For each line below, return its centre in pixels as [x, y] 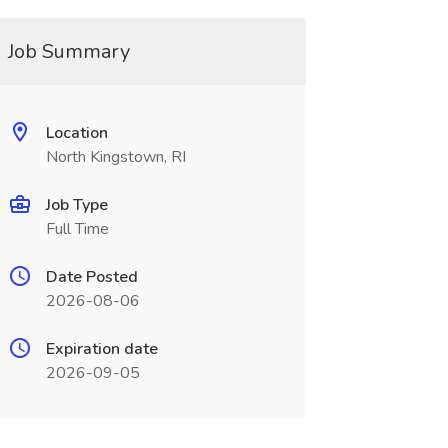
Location [76, 133]
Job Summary [68, 51]
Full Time [77, 229]
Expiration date [101, 349]
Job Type [76, 205]
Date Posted [91, 277]
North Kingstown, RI [115, 157]
